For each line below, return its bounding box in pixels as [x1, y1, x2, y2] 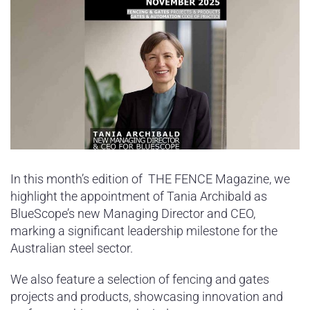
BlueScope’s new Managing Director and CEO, [10, 206, 255, 221]
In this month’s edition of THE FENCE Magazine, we [10, 171, 290, 186]
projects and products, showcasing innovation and [10, 289, 283, 304]
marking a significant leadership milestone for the [10, 223, 277, 238]
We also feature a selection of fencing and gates [10, 271, 269, 286]
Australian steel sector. [10, 240, 133, 255]
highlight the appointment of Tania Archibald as [10, 188, 267, 203]
